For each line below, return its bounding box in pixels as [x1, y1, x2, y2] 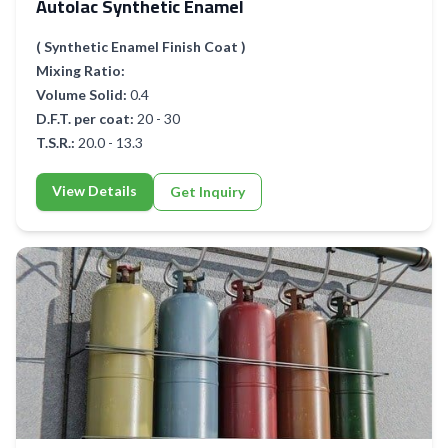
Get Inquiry [170, 183, 245, 201]
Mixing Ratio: [36, 62, 125, 80]
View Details [52, 182, 137, 200]
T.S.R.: [36, 134, 75, 152]
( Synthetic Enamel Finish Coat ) [36, 38, 246, 56]
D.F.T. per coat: [36, 110, 134, 128]
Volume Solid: [36, 86, 127, 104]
